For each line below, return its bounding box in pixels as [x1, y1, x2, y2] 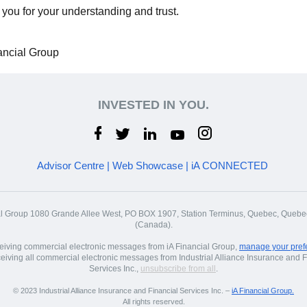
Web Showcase [112, 160, 183, 171]
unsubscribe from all [140, 264, 216, 273]
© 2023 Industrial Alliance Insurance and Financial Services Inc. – [13, 286, 232, 295]
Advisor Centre [36, 160, 104, 171]
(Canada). [134, 220, 173, 230]
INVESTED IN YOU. [98, 98, 209, 112]
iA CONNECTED [191, 160, 268, 171]
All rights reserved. [122, 297, 185, 306]
